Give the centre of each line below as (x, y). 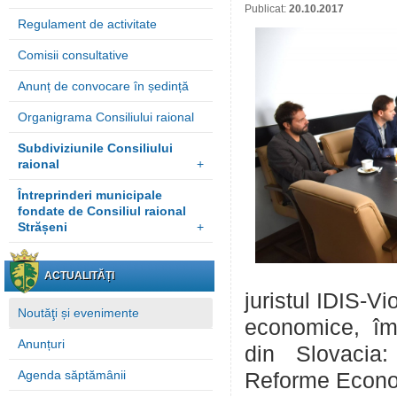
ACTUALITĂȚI (79, 276)
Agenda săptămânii (72, 375)
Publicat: (267, 9)
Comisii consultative (73, 55)
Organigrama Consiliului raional (106, 117)
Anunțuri (41, 344)
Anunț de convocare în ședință (103, 86)
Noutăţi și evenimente (78, 313)
